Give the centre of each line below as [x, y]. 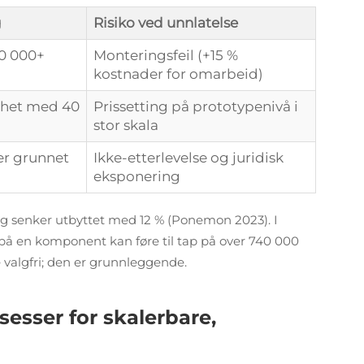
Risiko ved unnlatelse [166, 23]
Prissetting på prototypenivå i [196, 106]
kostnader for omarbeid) [178, 74]
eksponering [137, 176]
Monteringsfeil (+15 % [166, 55]
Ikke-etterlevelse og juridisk [188, 158]
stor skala [126, 125]
